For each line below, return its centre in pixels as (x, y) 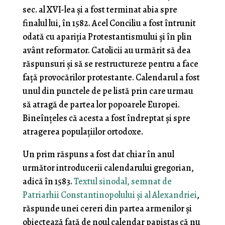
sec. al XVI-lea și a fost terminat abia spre (100, 10)
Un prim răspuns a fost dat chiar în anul (98, 154)
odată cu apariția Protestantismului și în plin (107, 37)
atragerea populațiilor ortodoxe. (83, 132)
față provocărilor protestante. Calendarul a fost (111, 78)
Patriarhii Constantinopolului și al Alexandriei (109, 195)
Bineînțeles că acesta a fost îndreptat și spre (106, 118)
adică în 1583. (48, 182)
